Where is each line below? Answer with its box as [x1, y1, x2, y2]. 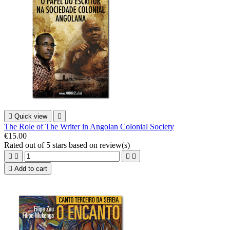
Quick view [14, 112, 47, 121]
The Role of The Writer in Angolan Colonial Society [4, 122, 174, 131]
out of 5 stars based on [25, 141, 100, 150]
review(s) [100, 141, 130, 150]
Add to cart [14, 165, 47, 173]
